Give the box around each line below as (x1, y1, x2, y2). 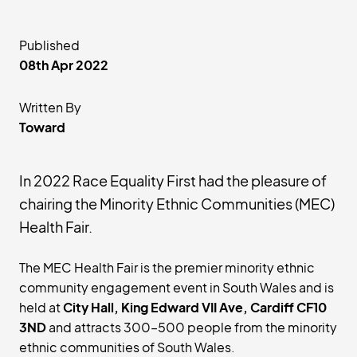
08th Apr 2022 (19, 57, 108, 73)
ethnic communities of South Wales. (19, 339, 235, 355)
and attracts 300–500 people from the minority (49, 319, 337, 335)
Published (19, 37, 80, 53)
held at (19, 299, 63, 316)
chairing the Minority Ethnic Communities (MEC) (19, 194, 335, 213)
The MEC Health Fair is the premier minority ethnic (19, 259, 315, 276)
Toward (19, 119, 65, 135)
